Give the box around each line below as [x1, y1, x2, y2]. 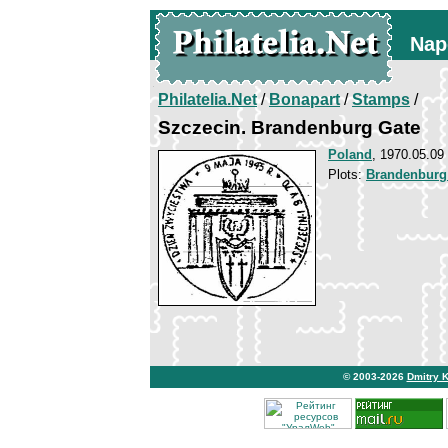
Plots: [328, 167, 366, 182]
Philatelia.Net [158, 91, 257, 108]
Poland [328, 147, 372, 162]
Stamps [352, 91, 410, 108]
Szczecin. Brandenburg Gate [158, 117, 421, 138]
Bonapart [269, 91, 340, 108]
